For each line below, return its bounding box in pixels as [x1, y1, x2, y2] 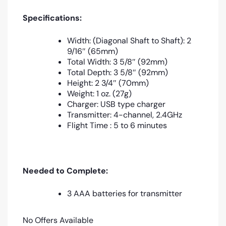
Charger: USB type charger [67, 98, 165, 109]
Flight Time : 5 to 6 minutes [67, 120, 167, 131]
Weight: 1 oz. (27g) [67, 88, 132, 99]
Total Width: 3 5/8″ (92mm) [67, 56, 167, 67]
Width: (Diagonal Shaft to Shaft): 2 [67, 35, 191, 46]
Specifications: [23, 12, 82, 23]
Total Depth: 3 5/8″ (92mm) [67, 67, 168, 78]
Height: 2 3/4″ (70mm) [67, 77, 149, 88]
